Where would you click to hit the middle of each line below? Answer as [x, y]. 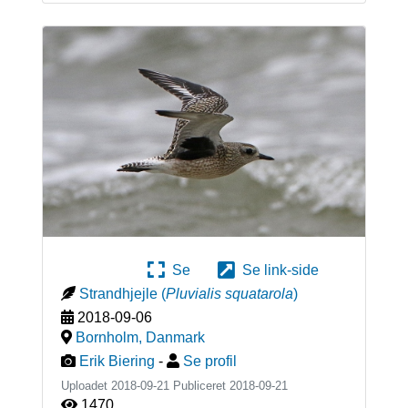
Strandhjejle [118, 294]
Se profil [209, 362]
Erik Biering [117, 362]
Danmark [175, 338]
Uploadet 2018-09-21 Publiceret [145, 386]
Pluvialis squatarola [229, 294]
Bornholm [107, 338]
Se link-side [277, 270]
